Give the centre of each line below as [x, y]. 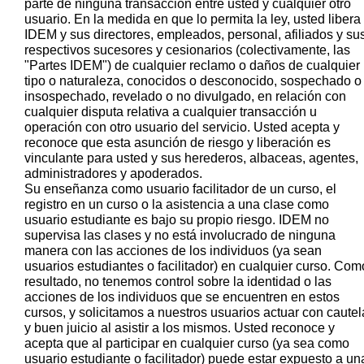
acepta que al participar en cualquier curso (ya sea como [187, 343]
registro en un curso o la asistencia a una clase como [177, 204]
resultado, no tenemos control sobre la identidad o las [178, 281]
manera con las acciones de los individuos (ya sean [173, 250]
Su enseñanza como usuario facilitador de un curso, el [180, 188]
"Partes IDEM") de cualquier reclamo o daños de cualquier [192, 65]
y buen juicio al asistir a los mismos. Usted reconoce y [180, 327]
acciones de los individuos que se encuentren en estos [182, 297]
